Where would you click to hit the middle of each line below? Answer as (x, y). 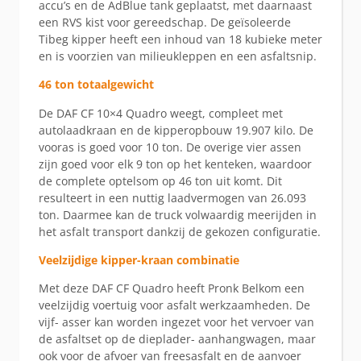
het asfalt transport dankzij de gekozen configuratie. (180, 231)
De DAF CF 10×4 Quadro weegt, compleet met (161, 113)
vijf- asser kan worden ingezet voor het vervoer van (176, 322)
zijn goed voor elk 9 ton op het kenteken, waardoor (175, 164)
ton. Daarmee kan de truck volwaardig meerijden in (178, 214)
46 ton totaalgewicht (96, 85)
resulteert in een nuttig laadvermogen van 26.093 (172, 197)
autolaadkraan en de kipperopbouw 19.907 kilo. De (176, 130)
